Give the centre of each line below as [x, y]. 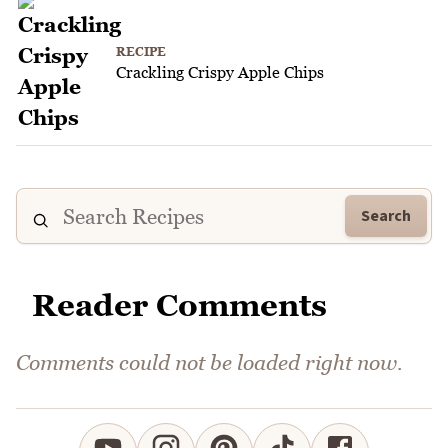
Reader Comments [179, 305]
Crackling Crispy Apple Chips [220, 72]
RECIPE [141, 52]
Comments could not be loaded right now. [209, 363]
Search [386, 216]
